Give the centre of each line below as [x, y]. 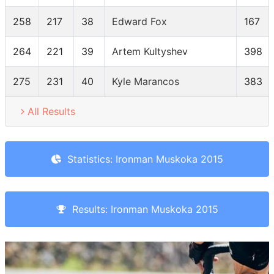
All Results [51, 112]
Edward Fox [139, 22]
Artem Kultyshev [150, 52]
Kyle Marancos [146, 82]
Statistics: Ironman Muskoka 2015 [142, 159]
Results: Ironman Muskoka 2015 [142, 209]
